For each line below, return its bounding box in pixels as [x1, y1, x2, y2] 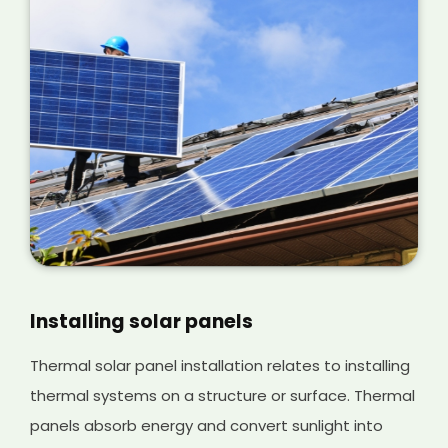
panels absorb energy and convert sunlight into [30, 414, 384, 436]
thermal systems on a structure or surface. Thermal [30, 384, 416, 406]
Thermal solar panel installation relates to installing [30, 354, 411, 376]
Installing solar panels [30, 307, 254, 335]
